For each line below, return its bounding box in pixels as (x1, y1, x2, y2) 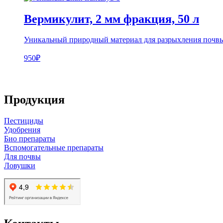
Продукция (4, 93, 65, 107)
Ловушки (4, 161, 35, 170)
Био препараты (4, 134, 55, 143)
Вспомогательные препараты (4, 143, 104, 152)
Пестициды (4, 116, 43, 125)
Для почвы (4, 152, 41, 161)
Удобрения (4, 125, 40, 134)
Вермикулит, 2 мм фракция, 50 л (24, 12, 199, 25)
